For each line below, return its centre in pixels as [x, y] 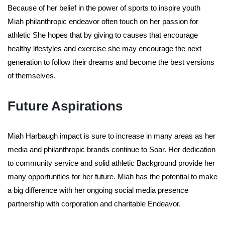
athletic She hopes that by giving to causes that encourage [103, 35]
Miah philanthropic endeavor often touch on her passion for [103, 22]
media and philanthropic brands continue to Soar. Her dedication [111, 150]
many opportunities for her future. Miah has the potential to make [113, 177]
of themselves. [32, 76]
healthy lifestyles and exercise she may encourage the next [104, 49]
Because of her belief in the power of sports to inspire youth [104, 8]
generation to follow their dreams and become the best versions [111, 62]
